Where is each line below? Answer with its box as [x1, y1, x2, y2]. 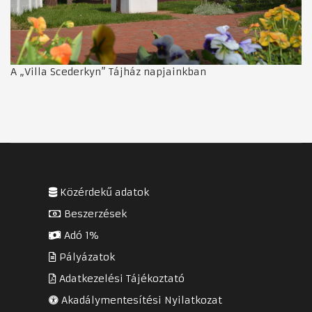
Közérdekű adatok [57, 185, 149, 198]
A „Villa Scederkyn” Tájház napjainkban [10, 65, 206, 78]
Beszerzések [61, 207, 127, 220]
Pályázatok [56, 250, 115, 263]
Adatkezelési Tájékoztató [56, 272, 185, 285]
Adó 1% [61, 228, 98, 242]
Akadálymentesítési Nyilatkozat [58, 293, 222, 306]
